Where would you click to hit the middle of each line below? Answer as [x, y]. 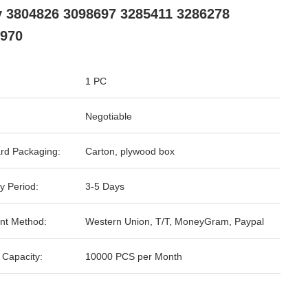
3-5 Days [105, 186]
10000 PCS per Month [134, 256]
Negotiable [109, 116]
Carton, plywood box [130, 151]
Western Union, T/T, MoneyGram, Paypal [175, 221]
